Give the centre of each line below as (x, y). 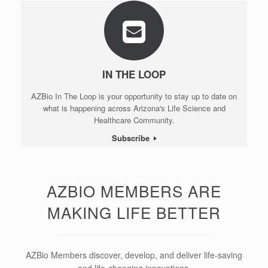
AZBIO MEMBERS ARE (134, 191)
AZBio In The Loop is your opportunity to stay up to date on (134, 96)
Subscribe (132, 138)
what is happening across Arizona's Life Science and (134, 108)
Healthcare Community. (134, 120)
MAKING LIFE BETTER (134, 212)
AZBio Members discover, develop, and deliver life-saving (134, 255)
